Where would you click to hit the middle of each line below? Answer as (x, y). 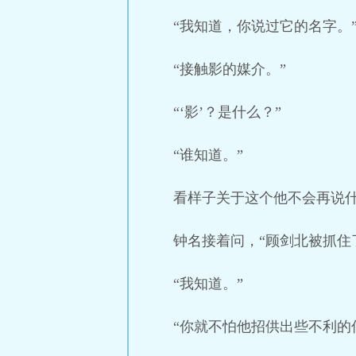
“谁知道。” (208, 155)
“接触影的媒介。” (230, 69)
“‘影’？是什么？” (227, 112)
